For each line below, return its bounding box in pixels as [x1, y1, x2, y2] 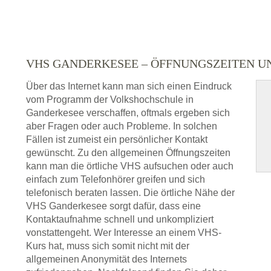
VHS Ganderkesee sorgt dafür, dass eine [26, 201, 201, 212]
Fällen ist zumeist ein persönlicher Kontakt [26, 134, 207, 145]
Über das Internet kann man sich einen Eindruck [26, 81, 232, 92]
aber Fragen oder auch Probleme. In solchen [26, 121, 217, 132]
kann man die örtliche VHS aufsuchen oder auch [26, 161, 233, 172]
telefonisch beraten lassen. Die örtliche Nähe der [26, 188, 235, 198]
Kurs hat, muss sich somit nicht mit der [26, 241, 189, 252]
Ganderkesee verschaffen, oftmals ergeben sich [26, 108, 230, 119]
